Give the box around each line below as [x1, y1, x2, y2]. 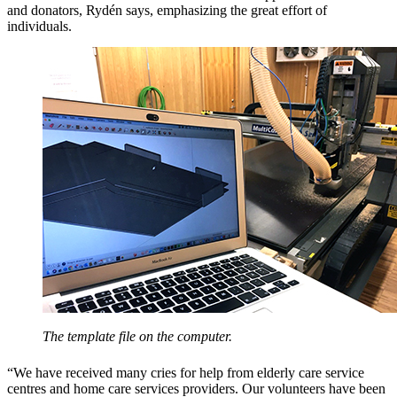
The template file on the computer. [43, 328, 232, 344]
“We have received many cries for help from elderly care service [7, 364, 364, 380]
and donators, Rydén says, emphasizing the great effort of [7, 2, 327, 18]
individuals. [7, 18, 72, 34]
